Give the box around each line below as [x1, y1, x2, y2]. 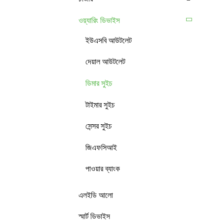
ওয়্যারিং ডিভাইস [79, 16, 120, 25]
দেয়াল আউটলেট [85, 57, 125, 66]
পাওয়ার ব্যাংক [85, 165, 120, 173]
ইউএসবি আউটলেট [85, 36, 132, 45]
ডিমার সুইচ [85, 79, 112, 87]
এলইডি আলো [79, 191, 113, 199]
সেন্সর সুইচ [85, 122, 112, 131]
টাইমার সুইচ [85, 100, 115, 109]
